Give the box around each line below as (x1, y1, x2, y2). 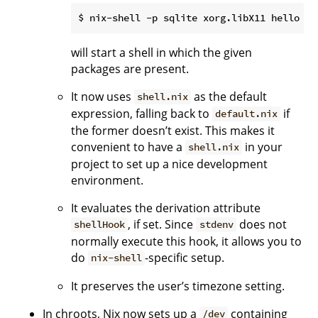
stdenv (199, 218, 234, 231)
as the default (191, 88, 268, 104)
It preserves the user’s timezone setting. (71, 278, 285, 294)
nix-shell (91, 251, 143, 265)
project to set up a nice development (71, 155, 268, 172)
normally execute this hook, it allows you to (71, 233, 302, 249)
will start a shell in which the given (71, 44, 252, 60)
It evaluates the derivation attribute (71, 199, 261, 216)
